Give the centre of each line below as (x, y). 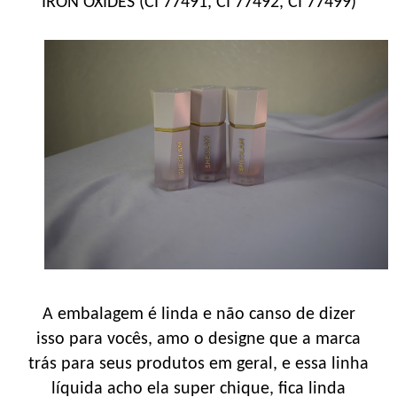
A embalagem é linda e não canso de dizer (198, 314)
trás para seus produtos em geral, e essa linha (198, 364)
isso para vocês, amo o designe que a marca (198, 339)
